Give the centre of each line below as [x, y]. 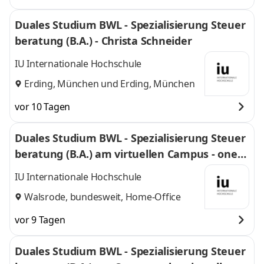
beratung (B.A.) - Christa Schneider [103, 41]
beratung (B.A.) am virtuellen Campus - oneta [132, 154]
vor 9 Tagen [40, 220]
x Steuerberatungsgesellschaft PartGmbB [122, 170]
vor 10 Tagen [42, 107]
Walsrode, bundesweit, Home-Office [103, 197]
